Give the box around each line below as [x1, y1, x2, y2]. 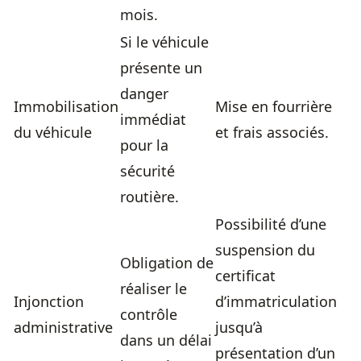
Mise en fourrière [215, 97, 332, 117]
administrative [14, 317, 113, 338]
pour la [120, 135, 168, 156]
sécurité [120, 161, 175, 181]
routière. [120, 187, 179, 207]
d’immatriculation [215, 292, 337, 312]
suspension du [215, 240, 315, 260]
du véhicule [14, 122, 92, 143]
